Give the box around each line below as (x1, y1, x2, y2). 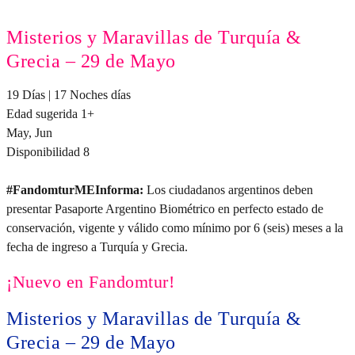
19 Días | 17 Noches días (6, 87, 131, 101)
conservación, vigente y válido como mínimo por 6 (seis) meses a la (6, 220, 343, 235)
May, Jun (6, 125, 52, 139)
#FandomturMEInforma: (6, 182, 143, 197)
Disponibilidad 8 (6, 144, 90, 158)
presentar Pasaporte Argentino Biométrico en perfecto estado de (6, 201, 323, 216)
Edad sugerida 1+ (6, 106, 94, 120)
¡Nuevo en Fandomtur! (6, 271, 174, 292)
